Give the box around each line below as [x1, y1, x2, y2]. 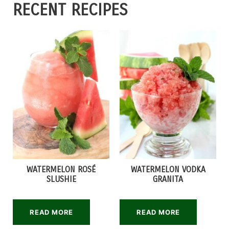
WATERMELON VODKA [130, 165, 205, 174]
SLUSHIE [46, 174, 76, 184]
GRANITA [153, 174, 183, 184]
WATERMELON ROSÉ [27, 165, 96, 174]
